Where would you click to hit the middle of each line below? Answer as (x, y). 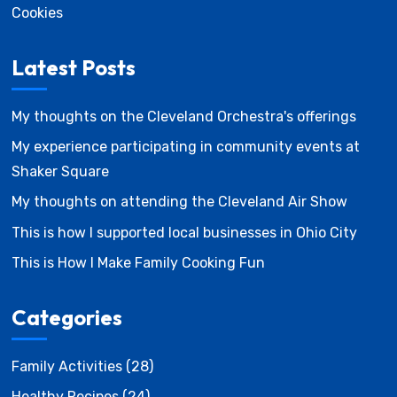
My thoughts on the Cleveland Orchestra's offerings (183, 116)
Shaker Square (60, 171)
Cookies (37, 12)
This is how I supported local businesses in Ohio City (184, 232)
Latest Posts (73, 67)
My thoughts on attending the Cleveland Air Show (179, 202)
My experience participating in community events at (185, 146)
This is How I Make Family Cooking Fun (138, 263)
